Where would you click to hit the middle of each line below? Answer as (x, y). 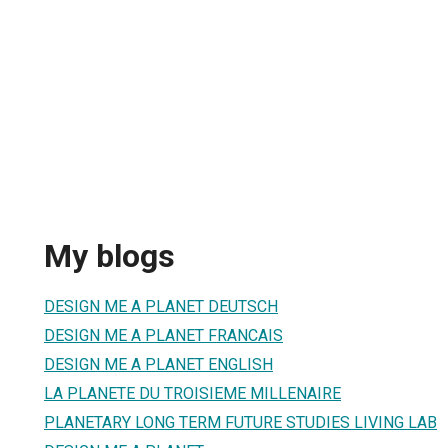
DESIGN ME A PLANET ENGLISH (158, 364)
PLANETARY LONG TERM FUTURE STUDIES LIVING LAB (240, 422)
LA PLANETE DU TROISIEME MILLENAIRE (192, 393)
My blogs (109, 256)
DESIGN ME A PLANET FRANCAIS (163, 335)
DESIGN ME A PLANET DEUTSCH (161, 306)
